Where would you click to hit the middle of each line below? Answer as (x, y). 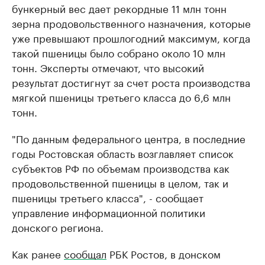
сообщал (85, 253)
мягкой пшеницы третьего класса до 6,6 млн (121, 96)
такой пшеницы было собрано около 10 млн (119, 52)
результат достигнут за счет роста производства (131, 82)
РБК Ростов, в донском (164, 253)
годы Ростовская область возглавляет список (123, 153)
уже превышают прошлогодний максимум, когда (131, 37)
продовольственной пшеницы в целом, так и (120, 182)
